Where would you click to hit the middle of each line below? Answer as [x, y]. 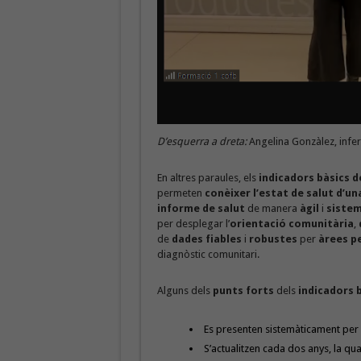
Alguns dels [185, 290]
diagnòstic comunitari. [208, 254]
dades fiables [206, 239]
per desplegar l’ [193, 223]
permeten [180, 193]
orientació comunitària [291, 223]
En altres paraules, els [207, 177]
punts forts [244, 290]
